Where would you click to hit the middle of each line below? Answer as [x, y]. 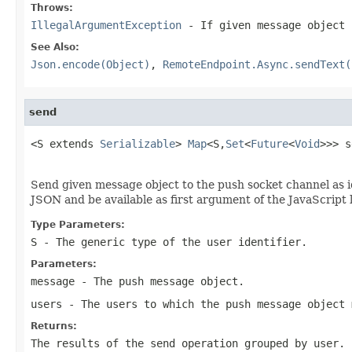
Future [269, 143]
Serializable [137, 143]
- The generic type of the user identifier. [172, 242]
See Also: [55, 47]
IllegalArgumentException [106, 25]
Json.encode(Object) [90, 64]
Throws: [52, 7]
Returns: [54, 326]
